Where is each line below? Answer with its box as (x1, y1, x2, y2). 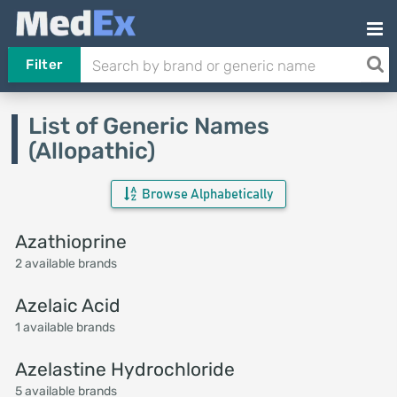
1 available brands (14, 320, 115, 335)
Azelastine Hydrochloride (14, 358, 235, 380)
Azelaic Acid (14, 294, 121, 316)
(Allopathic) (27, 137, 155, 165)
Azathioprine (14, 230, 127, 253)
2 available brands (14, 256, 117, 271)
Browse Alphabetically (139, 188, 273, 201)
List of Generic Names (27, 113, 269, 140)
